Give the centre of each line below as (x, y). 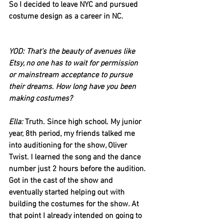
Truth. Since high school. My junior (84, 122)
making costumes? (41, 99)
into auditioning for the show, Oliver (69, 145)
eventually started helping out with (68, 192)
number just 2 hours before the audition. (78, 169)
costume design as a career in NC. (66, 16)
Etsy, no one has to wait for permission (74, 63)
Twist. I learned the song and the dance (76, 157)
